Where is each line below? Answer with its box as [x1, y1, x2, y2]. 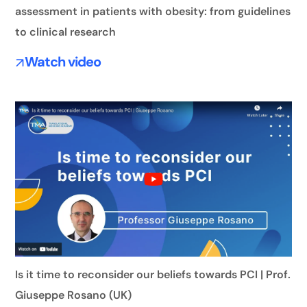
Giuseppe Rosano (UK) [15, 288, 132, 303]
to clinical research [15, 25, 116, 40]
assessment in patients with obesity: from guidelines [15, 4, 291, 19]
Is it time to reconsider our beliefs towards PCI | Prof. [15, 267, 291, 282]
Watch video [24, 53, 101, 71]
